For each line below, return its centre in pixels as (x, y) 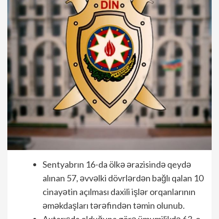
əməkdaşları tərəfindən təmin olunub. (114, 205)
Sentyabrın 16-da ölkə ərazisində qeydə (117, 164)
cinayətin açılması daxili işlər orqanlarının (119, 192)
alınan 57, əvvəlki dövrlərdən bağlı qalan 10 (123, 178)
